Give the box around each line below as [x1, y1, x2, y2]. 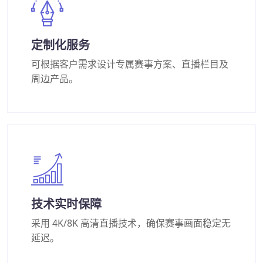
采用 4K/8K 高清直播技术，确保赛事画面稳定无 [31, 217, 231, 230]
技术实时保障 [31, 198, 102, 211]
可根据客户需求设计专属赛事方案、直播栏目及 [31, 58, 228, 71]
